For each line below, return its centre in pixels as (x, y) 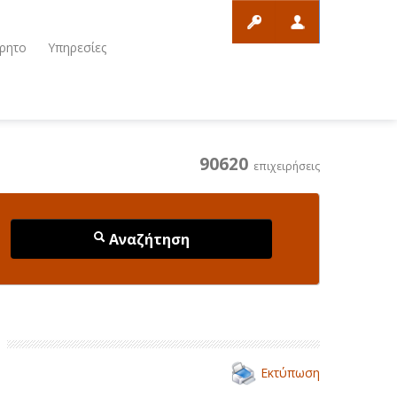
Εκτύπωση (290, 372)
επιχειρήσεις (284, 166)
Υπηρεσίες (77, 47)
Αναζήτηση (148, 239)
